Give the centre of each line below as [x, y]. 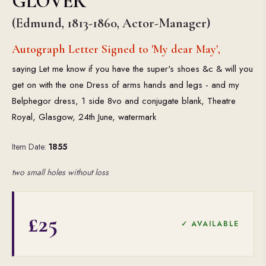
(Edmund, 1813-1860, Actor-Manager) [111, 23]
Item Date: [30, 147]
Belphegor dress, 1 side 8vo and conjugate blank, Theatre [124, 101]
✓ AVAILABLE [210, 224]
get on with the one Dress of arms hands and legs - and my [126, 85]
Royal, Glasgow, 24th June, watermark [84, 117]
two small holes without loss [60, 172]
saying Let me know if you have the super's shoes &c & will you [132, 69]
